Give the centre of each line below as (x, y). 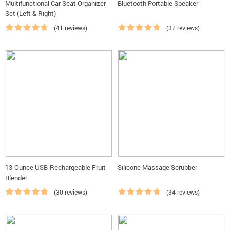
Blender (16, 178)
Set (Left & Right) (31, 13)
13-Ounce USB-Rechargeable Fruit (55, 167)
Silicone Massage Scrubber (157, 167)
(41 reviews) (71, 28)
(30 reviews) (71, 192)
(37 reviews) (183, 28)
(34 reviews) (183, 192)
